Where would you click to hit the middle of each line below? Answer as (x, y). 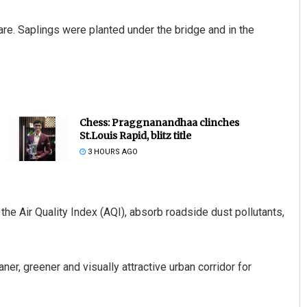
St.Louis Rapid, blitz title (135, 136)
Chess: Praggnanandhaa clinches (159, 123)
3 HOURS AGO (111, 152)
